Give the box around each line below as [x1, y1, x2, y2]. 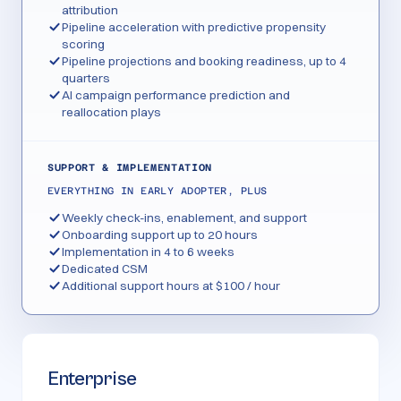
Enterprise [47, 368, 137, 390]
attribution [62, 3, 118, 17]
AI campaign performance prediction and [62, 88, 290, 102]
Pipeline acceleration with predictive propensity [62, 20, 326, 34]
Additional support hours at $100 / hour [62, 278, 280, 293]
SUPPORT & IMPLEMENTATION [47, 162, 212, 174]
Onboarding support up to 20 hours [62, 227, 258, 242]
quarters [62, 71, 110, 85]
